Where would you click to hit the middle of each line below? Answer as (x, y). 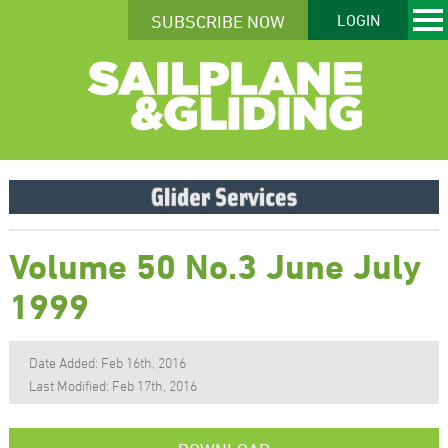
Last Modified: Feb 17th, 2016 (112, 385)
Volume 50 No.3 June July (214, 265)
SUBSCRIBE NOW (218, 21)
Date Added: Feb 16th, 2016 (107, 362)
